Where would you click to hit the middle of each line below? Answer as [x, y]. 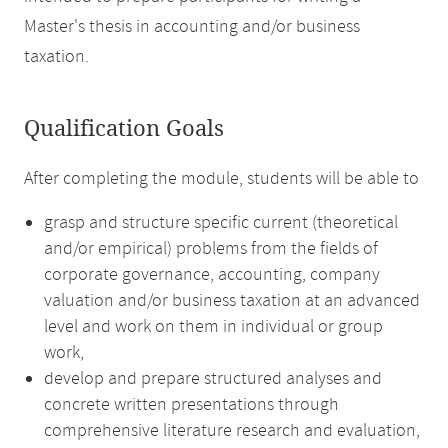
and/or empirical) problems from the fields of [211, 249]
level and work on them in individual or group [213, 327]
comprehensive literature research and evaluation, [232, 431]
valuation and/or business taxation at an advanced [232, 301]
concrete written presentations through [191, 405]
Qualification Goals [124, 129]
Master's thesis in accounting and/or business [192, 27]
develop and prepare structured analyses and [213, 379]
